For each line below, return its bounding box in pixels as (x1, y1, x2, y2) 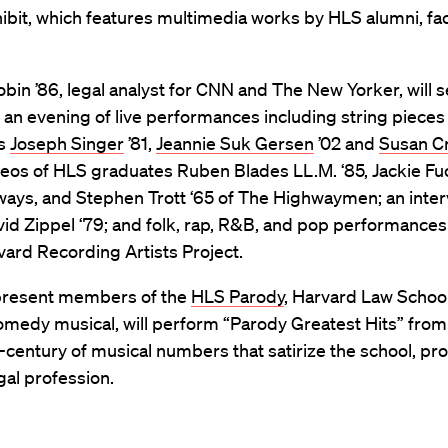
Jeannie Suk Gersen (156, 132, 314, 155)
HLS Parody (191, 285, 284, 308)
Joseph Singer (10, 132, 124, 155)
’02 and (314, 132, 379, 155)
